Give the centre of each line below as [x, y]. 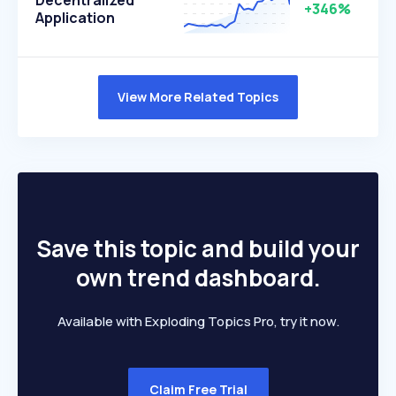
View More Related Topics [198, 97]
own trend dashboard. [198, 278]
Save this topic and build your [198, 248]
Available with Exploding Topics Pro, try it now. [198, 321]
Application [75, 18]
